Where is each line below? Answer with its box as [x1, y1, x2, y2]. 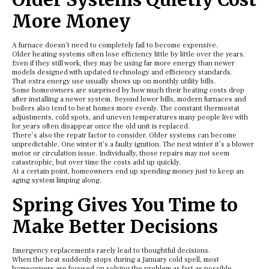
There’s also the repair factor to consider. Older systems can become [12, 131, 237, 140]
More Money [12, 10, 130, 32]
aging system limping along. [12, 176, 101, 185]
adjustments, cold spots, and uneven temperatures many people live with [12, 113, 248, 122]
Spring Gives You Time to [12, 193, 238, 216]
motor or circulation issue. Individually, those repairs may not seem [12, 149, 229, 158]
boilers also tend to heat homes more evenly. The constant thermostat [12, 104, 240, 113]
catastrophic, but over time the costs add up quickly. [12, 158, 181, 167]
